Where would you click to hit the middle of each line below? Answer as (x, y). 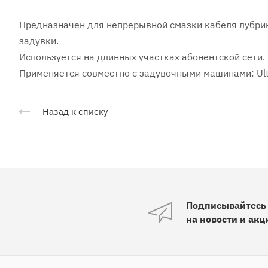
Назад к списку (75, 112)
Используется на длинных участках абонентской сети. (142, 57)
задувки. (39, 41)
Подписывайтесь (226, 205)
